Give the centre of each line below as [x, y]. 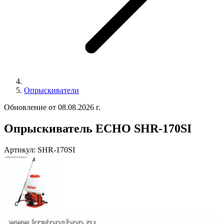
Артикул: [20, 149]
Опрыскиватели [51, 90]
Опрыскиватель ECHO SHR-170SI [98, 128]
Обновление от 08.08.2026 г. [52, 107]
